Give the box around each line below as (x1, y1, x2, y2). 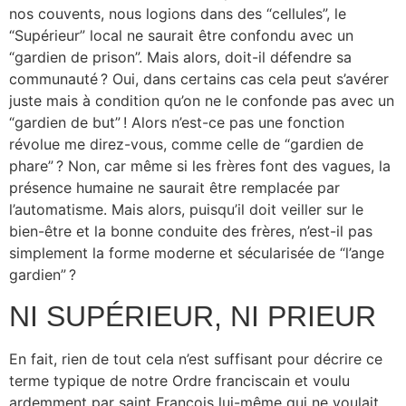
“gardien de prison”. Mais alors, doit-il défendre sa (9, 48, 352, 67)
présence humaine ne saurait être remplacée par (9, 179, 340, 198)
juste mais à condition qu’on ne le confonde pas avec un (9, 92, 394, 111)
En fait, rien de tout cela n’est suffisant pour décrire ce (9, 349, 382, 368)
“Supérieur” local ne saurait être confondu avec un (9, 26, 353, 45)
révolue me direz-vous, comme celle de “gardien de (9, 135, 363, 154)
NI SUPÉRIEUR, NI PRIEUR (9, 299, 376, 333)
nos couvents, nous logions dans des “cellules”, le (9, 5, 346, 24)
